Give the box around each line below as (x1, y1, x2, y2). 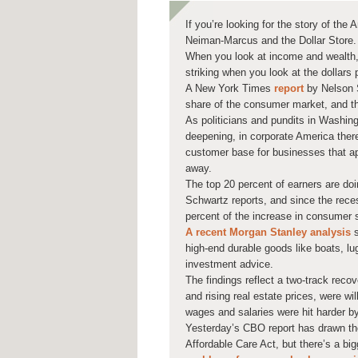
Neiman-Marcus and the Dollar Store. (185, 34, 356, 47)
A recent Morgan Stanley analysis (185, 226, 351, 239)
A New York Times (185, 82, 274, 95)
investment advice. (185, 258, 273, 271)
